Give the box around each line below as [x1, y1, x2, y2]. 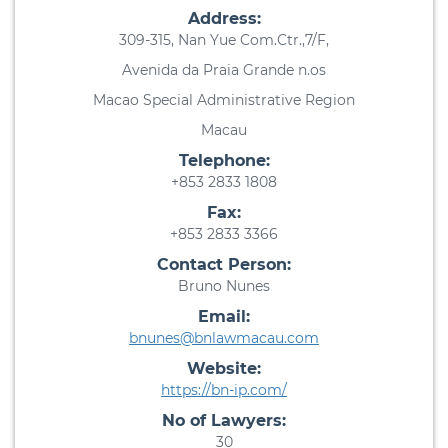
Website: [187, 359, 261, 379]
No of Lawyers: [162, 411, 286, 431]
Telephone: [178, 151, 270, 171]
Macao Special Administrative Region [93, 91, 355, 110]
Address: [187, 9, 261, 29]
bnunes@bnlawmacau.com [129, 329, 319, 348]
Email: [198, 307, 250, 327]
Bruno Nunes [178, 277, 270, 296]
